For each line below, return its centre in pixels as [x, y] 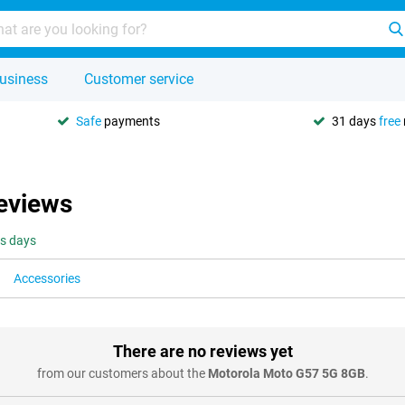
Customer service [139, 79]
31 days [355, 121]
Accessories [47, 278]
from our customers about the [122, 373]
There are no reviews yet [202, 351]
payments [131, 121]
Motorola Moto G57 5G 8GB [286, 373]
